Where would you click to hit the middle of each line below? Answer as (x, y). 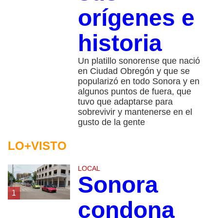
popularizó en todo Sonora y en (138, 81)
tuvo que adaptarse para (125, 101)
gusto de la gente (111, 122)
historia (120, 43)
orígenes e (136, 18)
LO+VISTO (37, 145)
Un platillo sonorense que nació (139, 61)
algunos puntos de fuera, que (134, 91)
